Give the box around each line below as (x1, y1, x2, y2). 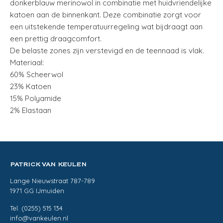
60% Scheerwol (10, 70, 63, 79)
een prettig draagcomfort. (10, 34, 102, 43)
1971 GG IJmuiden (10, 187, 64, 195)
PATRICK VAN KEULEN (10, 161, 87, 168)
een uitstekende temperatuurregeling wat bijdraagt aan (10, 22, 203, 31)
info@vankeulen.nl (10, 214, 68, 222)
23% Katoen (10, 82, 51, 91)
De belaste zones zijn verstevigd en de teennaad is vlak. (10, 46, 204, 55)
